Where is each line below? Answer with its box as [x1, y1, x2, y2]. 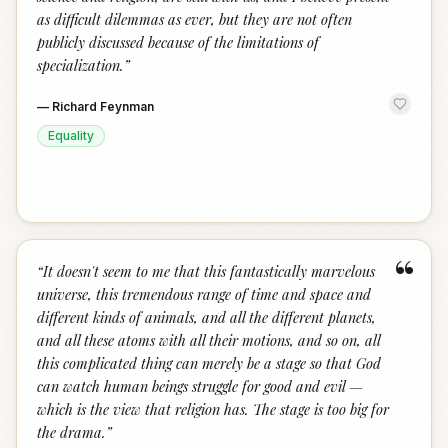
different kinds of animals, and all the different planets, [37, 307, 376, 327]
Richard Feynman [52, 99, 154, 114]
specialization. [37, 55, 124, 75]
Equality [48, 128, 94, 143]
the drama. [37, 422, 106, 442]
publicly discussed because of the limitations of [37, 32, 319, 52]
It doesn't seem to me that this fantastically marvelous [43, 261, 375, 281]
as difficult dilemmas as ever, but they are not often [37, 9, 352, 29]
